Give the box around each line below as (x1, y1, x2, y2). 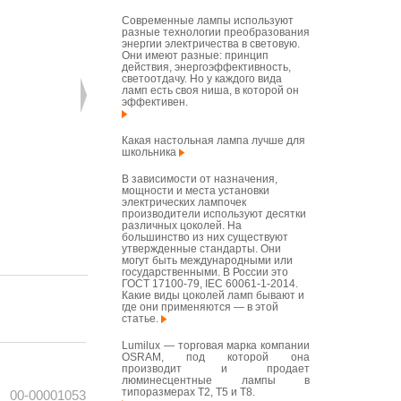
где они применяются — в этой (122, 301, 278, 313)
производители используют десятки (122, 208, 306, 220)
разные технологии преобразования (122, 26, 310, 38)
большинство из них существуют (122, 231, 288, 243)
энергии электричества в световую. (122, 38, 300, 50)
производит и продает (122, 363, 310, 375)
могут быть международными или (122, 254, 293, 267)
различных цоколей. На (122, 219, 242, 232)
